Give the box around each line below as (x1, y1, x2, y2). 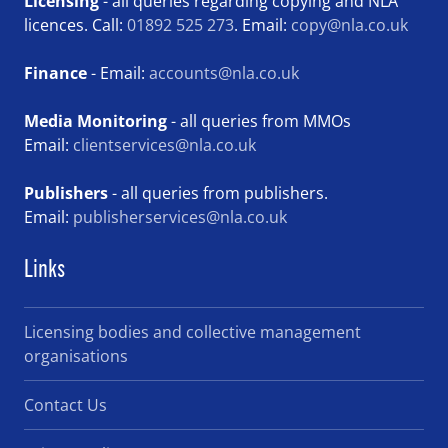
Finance (24, 61, 87, 84)
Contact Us (24, 393, 107, 416)
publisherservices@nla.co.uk (73, 205, 287, 228)
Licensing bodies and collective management (24, 320, 361, 343)
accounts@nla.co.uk (149, 61, 299, 84)
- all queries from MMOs (171, 109, 351, 132)
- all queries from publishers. (112, 181, 328, 204)
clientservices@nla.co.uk (73, 133, 256, 156)
